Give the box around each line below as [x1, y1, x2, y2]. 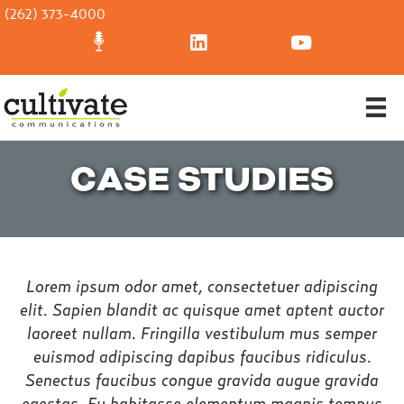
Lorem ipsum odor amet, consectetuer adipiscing [26, 275, 378, 296]
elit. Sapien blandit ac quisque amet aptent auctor [20, 298, 384, 319]
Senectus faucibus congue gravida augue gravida [25, 369, 379, 390]
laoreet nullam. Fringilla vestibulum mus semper [27, 322, 377, 343]
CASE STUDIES [70, 156, 334, 202]
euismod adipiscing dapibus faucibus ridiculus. [32, 345, 372, 366]
